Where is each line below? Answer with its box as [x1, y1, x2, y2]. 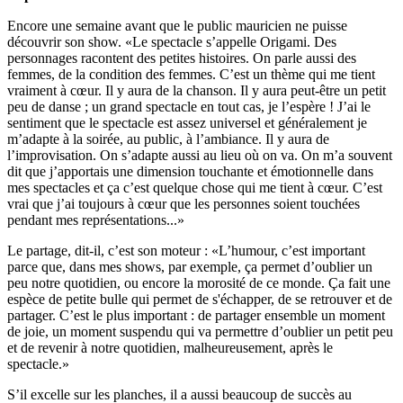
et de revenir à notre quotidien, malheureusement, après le [7, 340, 333, 356]
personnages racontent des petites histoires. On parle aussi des [7, 50, 356, 67]
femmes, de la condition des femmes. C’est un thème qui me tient [7, 67, 375, 83]
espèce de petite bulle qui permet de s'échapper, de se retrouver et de [7, 291, 392, 308]
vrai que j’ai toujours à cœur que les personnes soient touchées [7, 196, 360, 212]
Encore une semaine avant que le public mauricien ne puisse [7, 18, 347, 34]
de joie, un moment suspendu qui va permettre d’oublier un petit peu [7, 324, 393, 340]
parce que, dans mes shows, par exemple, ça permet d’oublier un [7, 259, 372, 275]
